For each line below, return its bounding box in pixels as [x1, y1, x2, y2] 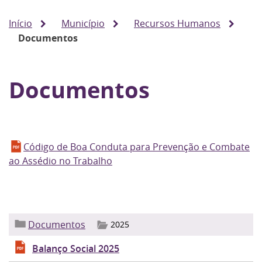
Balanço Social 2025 [32, 242, 119, 255]
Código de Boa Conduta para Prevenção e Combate [23, 140, 250, 153]
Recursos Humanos [134, 17, 220, 30]
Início [9, 17, 32, 30]
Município [61, 17, 105, 30]
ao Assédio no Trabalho [9, 154, 112, 167]
